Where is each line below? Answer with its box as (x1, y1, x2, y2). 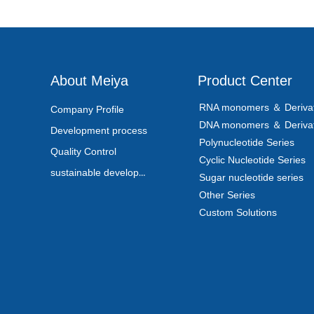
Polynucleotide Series (199, 137, 294, 148)
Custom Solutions (199, 207, 277, 218)
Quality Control (50, 146, 116, 157)
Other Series (199, 189, 255, 200)
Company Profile (50, 104, 124, 115)
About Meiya (50, 73, 128, 88)
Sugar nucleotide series (199, 172, 303, 183)
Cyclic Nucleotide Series (199, 154, 306, 165)
